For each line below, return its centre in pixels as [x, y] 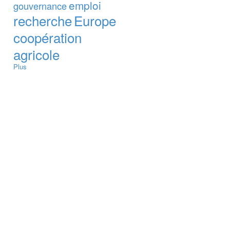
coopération [47, 37]
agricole [36, 54]
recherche [43, 20]
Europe [95, 20]
